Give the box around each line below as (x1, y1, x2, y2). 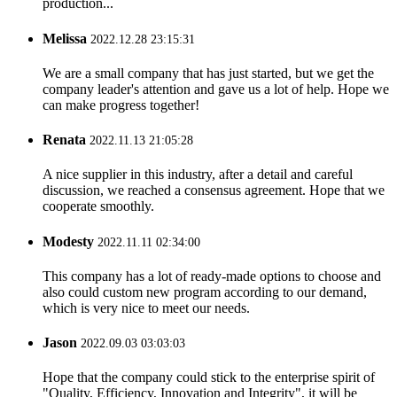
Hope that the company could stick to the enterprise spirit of (43, 370, 375, 385)
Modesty (43, 233, 94, 249)
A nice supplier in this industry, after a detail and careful (43, 167, 353, 183)
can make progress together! (43, 97, 199, 113)
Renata (43, 132, 86, 148)
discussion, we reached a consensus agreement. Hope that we (43, 183, 385, 198)
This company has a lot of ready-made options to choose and (43, 268, 381, 284)
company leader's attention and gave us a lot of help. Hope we (43, 81, 389, 97)
